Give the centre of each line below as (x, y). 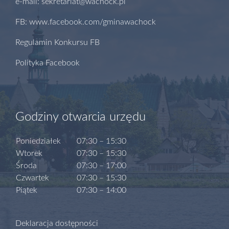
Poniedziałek (38, 141)
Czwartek (32, 178)
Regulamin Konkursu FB (58, 42)
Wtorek (29, 153)
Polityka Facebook (48, 63)
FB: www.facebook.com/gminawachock (86, 22)
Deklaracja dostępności (57, 223)
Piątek (27, 190)
